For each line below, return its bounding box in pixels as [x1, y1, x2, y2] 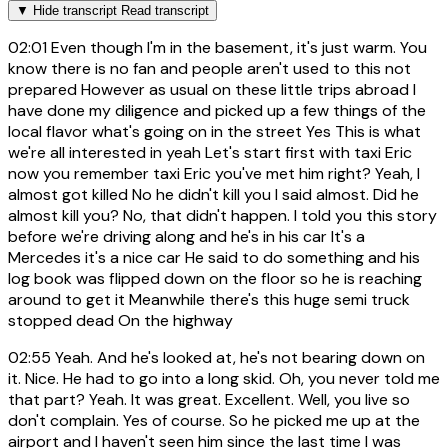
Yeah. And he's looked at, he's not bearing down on [51, 346, 425, 368]
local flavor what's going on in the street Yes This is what [8, 120, 421, 142]
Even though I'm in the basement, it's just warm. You [47, 36, 427, 58]
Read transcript [121, 2, 209, 18]
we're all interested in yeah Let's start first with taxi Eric [8, 141, 412, 163]
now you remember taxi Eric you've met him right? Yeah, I [8, 162, 420, 184]
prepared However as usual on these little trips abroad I [8, 78, 416, 100]
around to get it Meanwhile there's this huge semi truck [8, 288, 410, 310]
